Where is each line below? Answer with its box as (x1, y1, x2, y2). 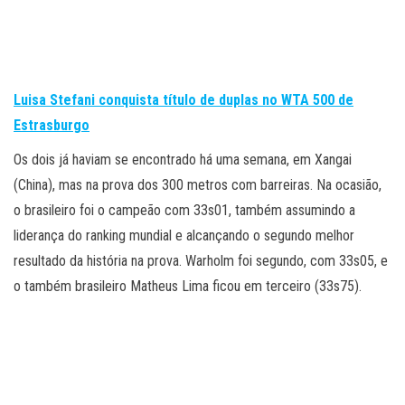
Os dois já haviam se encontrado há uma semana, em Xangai (14, 151, 352, 169)
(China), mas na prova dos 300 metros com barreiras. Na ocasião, (14, 176, 381, 194)
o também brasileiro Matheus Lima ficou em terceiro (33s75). (14, 278, 362, 296)
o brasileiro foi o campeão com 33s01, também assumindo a (14, 202, 355, 220)
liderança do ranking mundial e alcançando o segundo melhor (14, 227, 354, 245)
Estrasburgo (14, 117, 89, 135)
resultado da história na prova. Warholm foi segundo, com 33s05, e (14, 252, 388, 270)
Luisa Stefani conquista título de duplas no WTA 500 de (14, 91, 353, 109)
